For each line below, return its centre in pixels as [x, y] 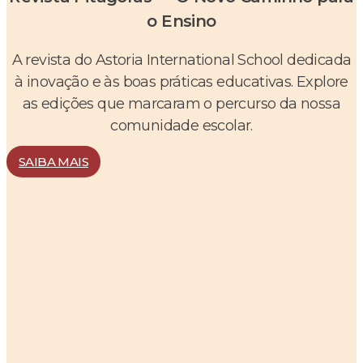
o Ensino [181, 21]
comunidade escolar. [181, 125]
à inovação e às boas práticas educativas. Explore [181, 81]
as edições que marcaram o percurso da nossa [181, 103]
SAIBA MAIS [53, 161]
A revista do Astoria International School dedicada [181, 60]
